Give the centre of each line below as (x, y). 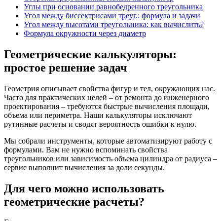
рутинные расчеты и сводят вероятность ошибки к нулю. (100, 124)
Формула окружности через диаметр (85, 33)
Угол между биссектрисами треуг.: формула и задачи (112, 15)
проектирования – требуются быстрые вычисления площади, (107, 106)
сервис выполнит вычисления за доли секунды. (84, 167)
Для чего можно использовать (84, 188)
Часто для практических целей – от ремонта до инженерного (107, 97)
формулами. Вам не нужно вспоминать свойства (86, 149)
